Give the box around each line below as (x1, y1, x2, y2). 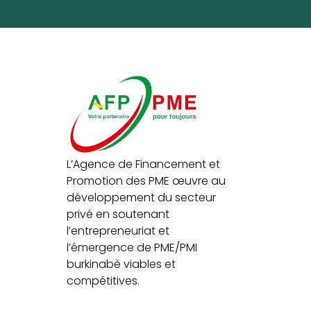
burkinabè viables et (67, 255, 176, 272)
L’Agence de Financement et (67, 155, 220, 172)
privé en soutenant (67, 205, 169, 222)
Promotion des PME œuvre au (67, 172, 226, 189)
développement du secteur (67, 189, 216, 205)
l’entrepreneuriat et (67, 222, 169, 239)
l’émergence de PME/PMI (67, 239, 197, 255)
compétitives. (67, 272, 140, 289)
